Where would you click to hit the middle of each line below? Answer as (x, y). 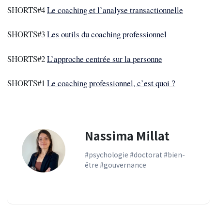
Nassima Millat (127, 135)
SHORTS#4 (27, 10)
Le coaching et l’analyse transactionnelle (115, 10)
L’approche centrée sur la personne (105, 59)
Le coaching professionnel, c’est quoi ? (111, 83)
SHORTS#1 (27, 83)
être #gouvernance (116, 164)
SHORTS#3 (27, 34)
